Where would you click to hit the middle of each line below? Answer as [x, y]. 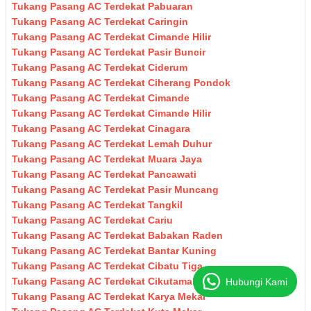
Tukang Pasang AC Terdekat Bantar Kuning [116, 251]
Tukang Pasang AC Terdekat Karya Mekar [109, 297]
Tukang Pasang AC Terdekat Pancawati [104, 175]
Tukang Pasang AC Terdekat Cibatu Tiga [107, 266]
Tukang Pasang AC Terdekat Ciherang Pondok [121, 83]
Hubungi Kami [257, 281]
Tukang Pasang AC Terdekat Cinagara [102, 129]
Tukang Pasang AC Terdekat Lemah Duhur [112, 144]
